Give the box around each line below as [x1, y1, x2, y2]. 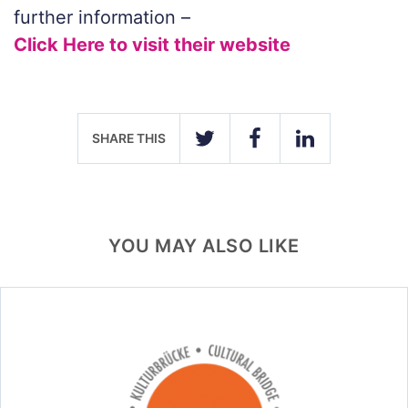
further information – [14, 6, 190, 29]
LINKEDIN [309, 142, 366, 158]
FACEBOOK [259, 142, 327, 158]
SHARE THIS [92, 130, 166, 146]
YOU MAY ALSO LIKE [108, 235, 300, 258]
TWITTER [209, 142, 265, 158]
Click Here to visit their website [14, 34, 291, 56]
